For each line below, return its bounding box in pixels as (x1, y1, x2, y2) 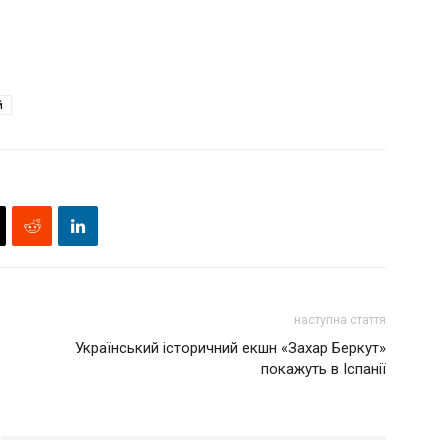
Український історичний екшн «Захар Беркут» (75, 339, 386, 357)
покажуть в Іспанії (261, 360, 386, 378)
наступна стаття (294, 313, 386, 327)
